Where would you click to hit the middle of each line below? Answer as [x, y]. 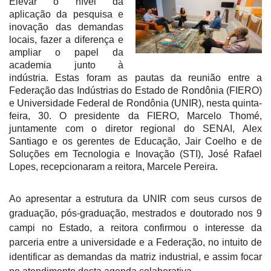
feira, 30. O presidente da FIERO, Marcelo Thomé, [135, 116]
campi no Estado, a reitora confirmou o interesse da [135, 227]
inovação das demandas [66, 27]
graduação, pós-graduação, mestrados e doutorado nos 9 [135, 213]
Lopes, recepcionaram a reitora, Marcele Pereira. [113, 166]
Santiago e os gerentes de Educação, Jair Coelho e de [135, 141]
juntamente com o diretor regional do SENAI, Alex [135, 128]
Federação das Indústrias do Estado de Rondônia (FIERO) [135, 90]
